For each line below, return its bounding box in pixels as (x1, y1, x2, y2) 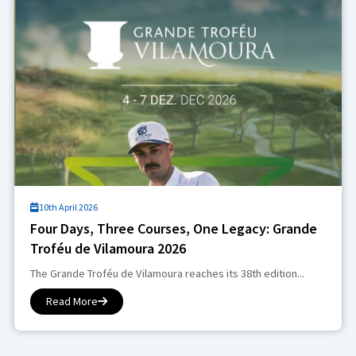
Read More (45, 293, 98, 308)
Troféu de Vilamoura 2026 (29, 238, 186, 257)
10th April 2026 (38, 200, 98, 213)
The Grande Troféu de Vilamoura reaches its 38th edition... (29, 265, 304, 281)
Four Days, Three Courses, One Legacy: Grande (29, 219, 317, 238)
